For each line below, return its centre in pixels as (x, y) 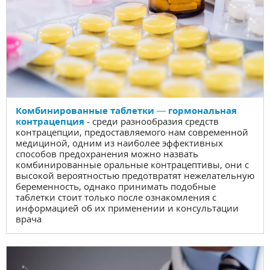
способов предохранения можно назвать (107, 153)
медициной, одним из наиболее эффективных (119, 143)
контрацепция (50, 121)
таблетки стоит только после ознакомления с (116, 197)
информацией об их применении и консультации (127, 208)
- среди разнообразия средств (153, 121)
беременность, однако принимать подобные (116, 186)
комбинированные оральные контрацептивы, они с (132, 164)
